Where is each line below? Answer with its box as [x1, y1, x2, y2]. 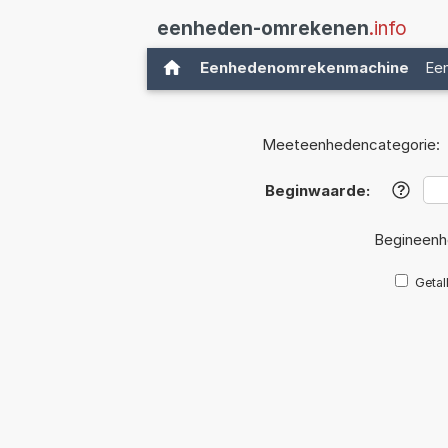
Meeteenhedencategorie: [261, 135, 440, 155]
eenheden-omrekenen [157, 17, 369, 40]
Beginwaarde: [264, 181, 370, 201]
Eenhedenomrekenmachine [200, 58, 409, 77]
